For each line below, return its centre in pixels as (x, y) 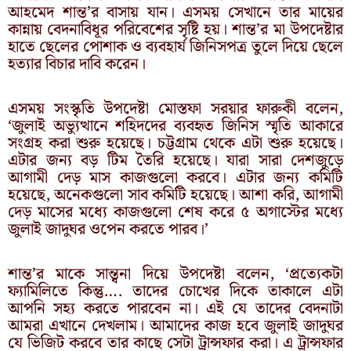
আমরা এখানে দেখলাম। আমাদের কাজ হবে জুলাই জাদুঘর (175, 326)
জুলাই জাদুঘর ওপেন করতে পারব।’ (108, 229)
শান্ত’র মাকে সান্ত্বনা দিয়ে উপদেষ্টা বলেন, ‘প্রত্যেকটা (175, 274)
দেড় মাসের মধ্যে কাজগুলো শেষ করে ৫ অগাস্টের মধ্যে (175, 212)
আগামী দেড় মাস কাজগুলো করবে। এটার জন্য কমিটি (175, 177)
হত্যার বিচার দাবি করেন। (77, 64)
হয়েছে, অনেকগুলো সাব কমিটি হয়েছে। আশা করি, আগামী (175, 195)
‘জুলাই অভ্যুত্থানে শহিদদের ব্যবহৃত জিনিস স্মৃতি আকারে (175, 126)
